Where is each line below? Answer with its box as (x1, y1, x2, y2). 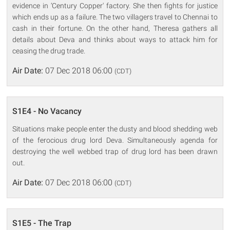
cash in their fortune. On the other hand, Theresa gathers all (12, 24, 218, 32)
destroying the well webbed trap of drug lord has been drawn (12, 147, 218, 156)
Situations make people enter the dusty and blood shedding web (12, 124, 218, 133)
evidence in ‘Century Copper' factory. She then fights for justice (12, 1, 218, 10)
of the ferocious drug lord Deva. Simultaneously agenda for (12, 136, 218, 144)
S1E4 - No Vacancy (12, 106, 82, 116)
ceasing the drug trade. (12, 46, 86, 55)
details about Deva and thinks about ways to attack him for (12, 35, 218, 44)
